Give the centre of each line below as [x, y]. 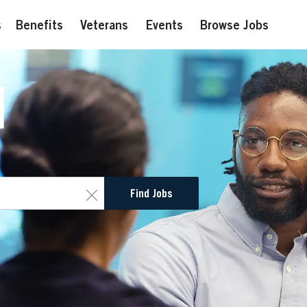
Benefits [39, 25]
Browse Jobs [234, 25]
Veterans [104, 25]
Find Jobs [151, 193]
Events [164, 25]
